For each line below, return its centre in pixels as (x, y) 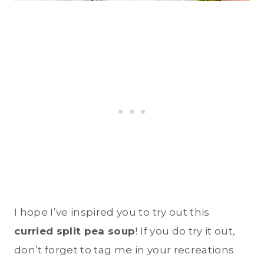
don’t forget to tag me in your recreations (124, 250)
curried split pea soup (75, 231)
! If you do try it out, (185, 231)
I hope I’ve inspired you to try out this (112, 212)
